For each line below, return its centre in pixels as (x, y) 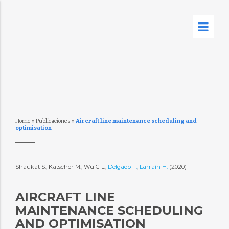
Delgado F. (122, 167)
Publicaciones (53, 121)
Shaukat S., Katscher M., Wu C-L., (61, 167)
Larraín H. (154, 167)
